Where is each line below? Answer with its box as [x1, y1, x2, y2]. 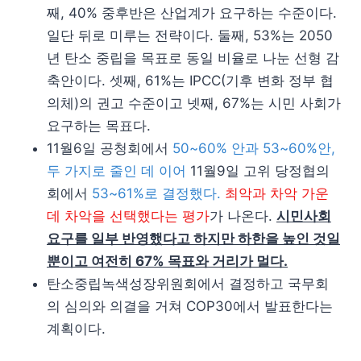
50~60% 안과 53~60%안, [172, 139, 335, 156]
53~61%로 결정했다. [92, 185, 221, 201]
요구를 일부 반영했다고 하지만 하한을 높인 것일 [47, 230, 340, 247]
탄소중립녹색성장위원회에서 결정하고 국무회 [47, 275, 329, 292]
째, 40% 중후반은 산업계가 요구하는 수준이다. [47, 4, 337, 21]
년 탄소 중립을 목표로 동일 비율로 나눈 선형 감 [47, 49, 339, 66]
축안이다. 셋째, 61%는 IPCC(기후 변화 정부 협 [47, 72, 334, 89]
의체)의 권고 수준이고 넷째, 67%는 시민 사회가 [47, 94, 341, 111]
